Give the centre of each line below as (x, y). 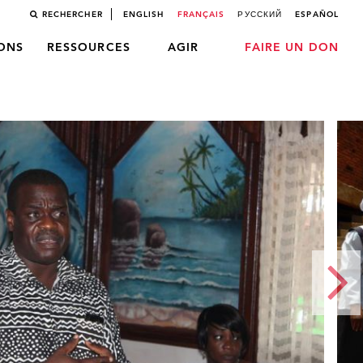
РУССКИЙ (260, 15)
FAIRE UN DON (291, 48)
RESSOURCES (88, 48)
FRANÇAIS (201, 15)
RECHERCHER (72, 15)
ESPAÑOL (317, 15)
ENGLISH (143, 15)
